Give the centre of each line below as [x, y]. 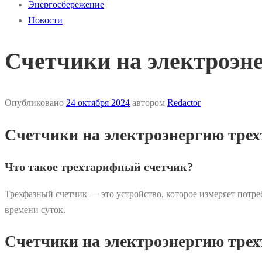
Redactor [184, 103]
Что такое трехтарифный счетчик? [99, 166]
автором [149, 103]
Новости [45, 20]
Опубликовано [35, 103]
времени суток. [35, 209]
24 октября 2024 [98, 103]
